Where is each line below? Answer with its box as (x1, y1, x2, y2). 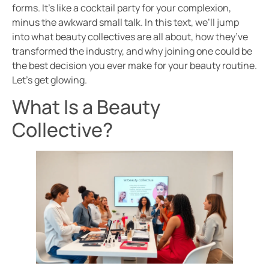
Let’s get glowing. (12, 73, 87, 87)
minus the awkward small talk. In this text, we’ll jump (12, 16, 239, 29)
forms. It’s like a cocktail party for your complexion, (12, 1, 231, 15)
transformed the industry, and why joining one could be (12, 44, 252, 58)
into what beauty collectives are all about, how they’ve (12, 30, 248, 44)
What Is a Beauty (12, 94, 160, 121)
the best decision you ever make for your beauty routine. (12, 59, 257, 73)
